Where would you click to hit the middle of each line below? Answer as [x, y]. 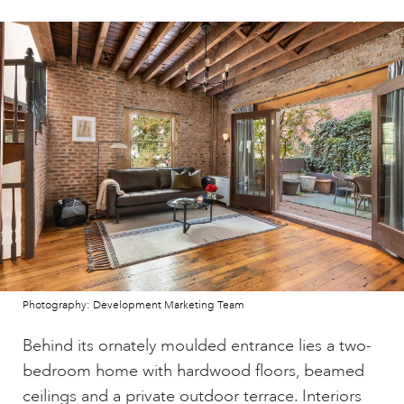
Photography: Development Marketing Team [133, 305]
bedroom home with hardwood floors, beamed [193, 370]
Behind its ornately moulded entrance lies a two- [197, 345]
